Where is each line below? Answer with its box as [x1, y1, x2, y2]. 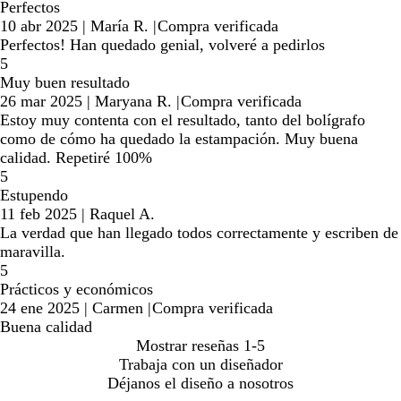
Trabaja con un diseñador [118, 355, 283, 374]
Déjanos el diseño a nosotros [107, 374, 294, 393]
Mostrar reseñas [136, 337, 239, 355]
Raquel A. [90, 205, 155, 224]
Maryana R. [95, 92, 172, 111]
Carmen [92, 299, 143, 318]
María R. [90, 17, 149, 36]
